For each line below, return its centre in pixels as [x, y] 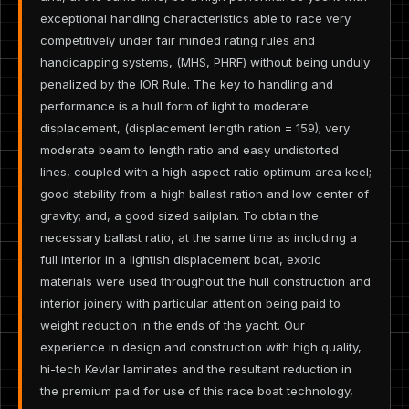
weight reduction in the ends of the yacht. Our [173, 325]
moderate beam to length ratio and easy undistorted [189, 149]
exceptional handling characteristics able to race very [195, 18]
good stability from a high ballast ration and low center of [204, 193]
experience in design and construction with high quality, [201, 346]
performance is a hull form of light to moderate [174, 105]
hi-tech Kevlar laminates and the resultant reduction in [196, 368]
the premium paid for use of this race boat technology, [197, 390]
